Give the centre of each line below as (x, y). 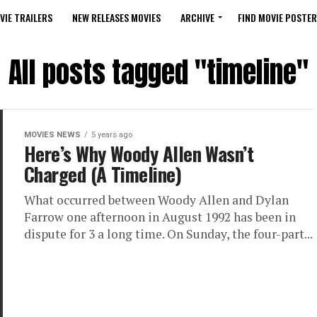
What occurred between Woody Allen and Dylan (156, 200)
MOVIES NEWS (52, 135)
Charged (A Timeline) (103, 174)
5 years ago (112, 135)
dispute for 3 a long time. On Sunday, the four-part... (168, 234)
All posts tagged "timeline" (158, 72)
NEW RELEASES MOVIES (116, 17)
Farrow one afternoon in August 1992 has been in (160, 217)
